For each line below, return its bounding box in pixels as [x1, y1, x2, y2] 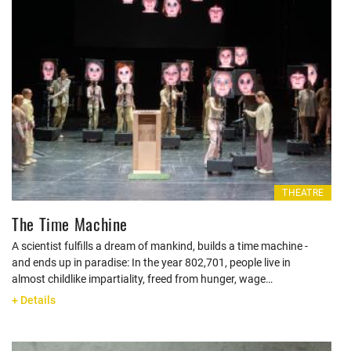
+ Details [12, 294, 56, 306]
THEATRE [282, 187, 324, 198]
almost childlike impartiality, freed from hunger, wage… [12, 273, 273, 285]
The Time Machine [12, 212, 128, 236]
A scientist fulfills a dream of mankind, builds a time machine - [12, 240, 308, 252]
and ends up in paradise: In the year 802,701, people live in [12, 256, 291, 269]
